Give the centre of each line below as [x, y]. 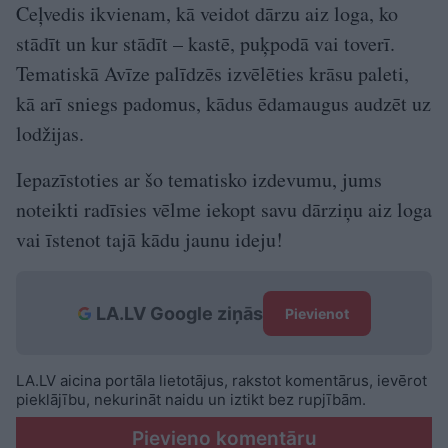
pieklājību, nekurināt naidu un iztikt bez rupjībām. [191, 400]
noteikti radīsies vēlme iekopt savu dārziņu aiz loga [224, 210]
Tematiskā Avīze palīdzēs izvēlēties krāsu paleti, [212, 74]
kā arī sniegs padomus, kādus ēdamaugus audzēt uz [223, 104]
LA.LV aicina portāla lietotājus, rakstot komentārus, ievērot [221, 381]
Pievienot [316, 313]
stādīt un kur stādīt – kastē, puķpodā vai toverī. [205, 44]
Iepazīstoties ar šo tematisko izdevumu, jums [199, 180]
